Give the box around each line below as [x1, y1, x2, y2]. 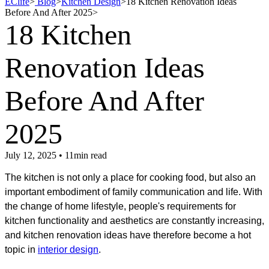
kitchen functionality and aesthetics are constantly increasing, [5, 216, 264, 226]
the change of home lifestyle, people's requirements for [5, 201, 236, 212]
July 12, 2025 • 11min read [5, 150, 107, 161]
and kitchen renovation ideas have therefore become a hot [5, 230, 251, 241]
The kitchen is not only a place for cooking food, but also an [5, 172, 256, 183]
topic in [5, 244, 38, 255]
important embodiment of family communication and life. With [5, 187, 262, 198]
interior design [38, 244, 98, 255]
